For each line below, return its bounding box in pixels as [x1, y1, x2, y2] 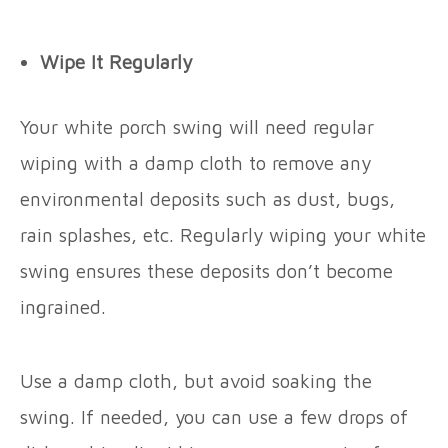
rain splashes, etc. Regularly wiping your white [20, 223, 426, 246]
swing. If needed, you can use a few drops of [20, 405, 408, 428]
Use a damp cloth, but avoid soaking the [20, 369, 372, 392]
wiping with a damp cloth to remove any [20, 151, 371, 174]
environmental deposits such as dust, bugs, [20, 187, 395, 210]
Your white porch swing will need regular [20, 115, 374, 138]
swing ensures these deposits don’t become [20, 259, 393, 282]
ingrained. [20, 295, 106, 318]
